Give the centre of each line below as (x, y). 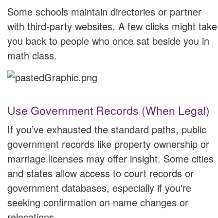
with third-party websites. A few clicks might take (112, 26)
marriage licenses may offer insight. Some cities (110, 158)
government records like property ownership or (108, 144)
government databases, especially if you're (99, 187)
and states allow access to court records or (100, 173)
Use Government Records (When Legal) (109, 110)
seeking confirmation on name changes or (98, 202)
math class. (32, 55)
